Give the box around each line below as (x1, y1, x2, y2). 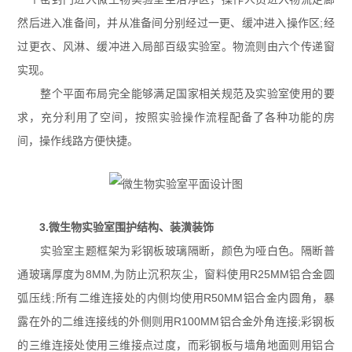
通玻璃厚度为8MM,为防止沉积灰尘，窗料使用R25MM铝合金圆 (17, 268, 335, 280)
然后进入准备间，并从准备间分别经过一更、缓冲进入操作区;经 (17, 16, 335, 29)
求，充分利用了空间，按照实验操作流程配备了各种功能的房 (17, 111, 335, 123)
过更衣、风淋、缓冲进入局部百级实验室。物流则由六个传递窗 (17, 40, 335, 53)
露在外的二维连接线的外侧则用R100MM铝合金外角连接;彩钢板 (17, 315, 335, 328)
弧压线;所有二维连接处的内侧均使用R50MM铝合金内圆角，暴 (17, 291, 335, 304)
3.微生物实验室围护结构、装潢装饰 (17, 221, 214, 233)
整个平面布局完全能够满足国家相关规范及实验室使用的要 (17, 87, 335, 100)
